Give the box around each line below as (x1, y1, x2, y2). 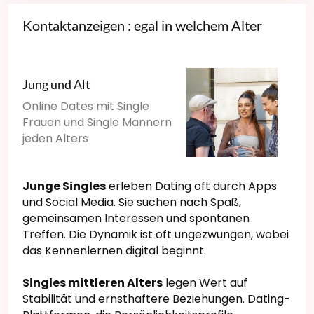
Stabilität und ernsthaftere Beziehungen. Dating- (22, 290, 290, 307)
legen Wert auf (163, 274, 247, 291)
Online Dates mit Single (22, 98, 149, 115)
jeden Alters (22, 130, 88, 147)
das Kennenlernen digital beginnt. (22, 242, 206, 259)
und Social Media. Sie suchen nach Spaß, (22, 193, 241, 210)
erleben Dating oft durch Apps (106, 177, 277, 194)
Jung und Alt (22, 76, 90, 93)
